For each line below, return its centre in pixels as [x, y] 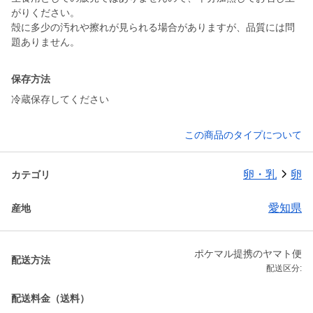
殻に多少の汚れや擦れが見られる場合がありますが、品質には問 [153, 28]
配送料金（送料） [50, 299]
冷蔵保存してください [60, 100]
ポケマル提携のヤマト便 [248, 254]
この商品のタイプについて [243, 135]
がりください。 [45, 13]
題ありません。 [45, 42]
